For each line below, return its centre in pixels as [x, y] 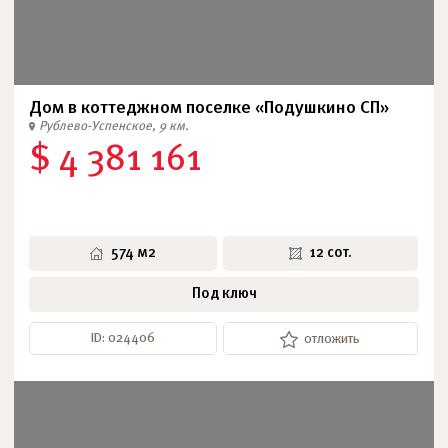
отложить [332, 339]
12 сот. [330, 253]
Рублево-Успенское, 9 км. [114, 126]
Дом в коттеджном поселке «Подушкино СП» [209, 108]
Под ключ [224, 294]
